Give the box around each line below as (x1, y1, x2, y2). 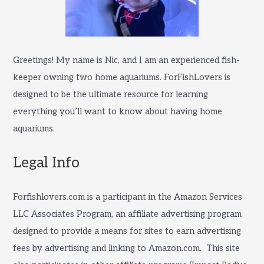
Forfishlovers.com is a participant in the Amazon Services (13, 192, 243, 202)
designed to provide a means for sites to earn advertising (13, 226, 242, 236)
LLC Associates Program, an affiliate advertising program (13, 209, 242, 219)
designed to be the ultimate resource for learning (13, 89, 209, 100)
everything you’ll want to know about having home (13, 106, 223, 117)
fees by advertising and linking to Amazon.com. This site (13, 243, 240, 253)
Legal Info (13, 154, 80, 172)
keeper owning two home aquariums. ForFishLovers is (13, 72, 231, 82)
